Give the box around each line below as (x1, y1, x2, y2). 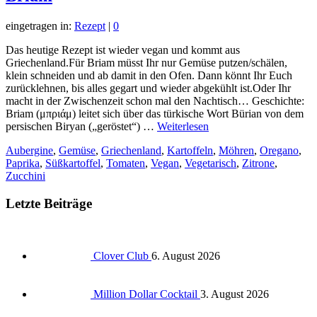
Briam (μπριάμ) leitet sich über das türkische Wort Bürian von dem (6, 107, 304, 120)
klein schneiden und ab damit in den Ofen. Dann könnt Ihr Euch (6, 69, 292, 81)
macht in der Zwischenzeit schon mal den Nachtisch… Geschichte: (6, 94, 304, 107)
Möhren (219, 144, 254, 156)
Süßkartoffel (45, 156, 100, 169)
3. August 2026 (200, 288, 269, 301)
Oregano (260, 144, 299, 156)
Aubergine (6, 144, 53, 156)
